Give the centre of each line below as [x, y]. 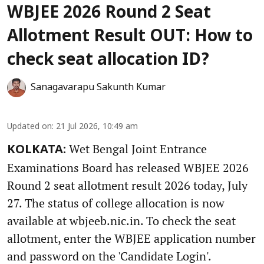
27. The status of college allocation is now [116, 203]
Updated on [29, 127]
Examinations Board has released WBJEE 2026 [128, 167]
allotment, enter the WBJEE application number [131, 238]
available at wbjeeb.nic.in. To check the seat [121, 220]
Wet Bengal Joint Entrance [136, 148]
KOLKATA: [37, 150]
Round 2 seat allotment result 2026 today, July [127, 185]
